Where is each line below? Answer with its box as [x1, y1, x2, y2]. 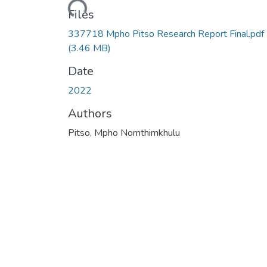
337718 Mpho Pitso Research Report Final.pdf [68, 27, 264, 41]
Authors [68, 105, 112, 122]
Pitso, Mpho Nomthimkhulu [68, 126, 180, 139]
